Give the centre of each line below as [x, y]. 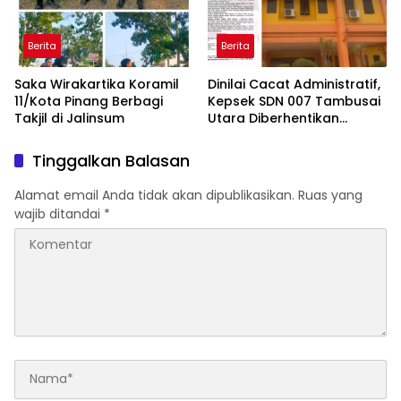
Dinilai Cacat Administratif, [294, 84]
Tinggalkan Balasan [111, 160]
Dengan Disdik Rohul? [277, 152]
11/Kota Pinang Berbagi [89, 101]
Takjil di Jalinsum [69, 118]
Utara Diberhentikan [273, 118]
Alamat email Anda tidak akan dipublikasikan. [154, 195]
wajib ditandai [59, 213]
